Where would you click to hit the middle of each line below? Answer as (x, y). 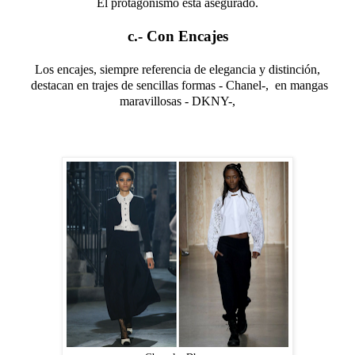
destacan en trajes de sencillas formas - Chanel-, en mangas (177, 86)
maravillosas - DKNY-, (177, 101)
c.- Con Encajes (177, 36)
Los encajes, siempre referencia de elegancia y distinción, (177, 70)
